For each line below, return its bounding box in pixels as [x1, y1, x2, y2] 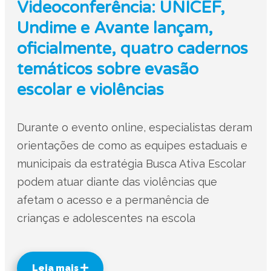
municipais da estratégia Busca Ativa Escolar [16, 157, 246, 171]
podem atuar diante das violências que [16, 175, 217, 189]
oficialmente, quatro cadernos [16, 39, 248, 59]
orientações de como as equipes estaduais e [16, 139, 247, 152]
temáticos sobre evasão [16, 59, 198, 80]
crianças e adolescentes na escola [16, 212, 195, 225]
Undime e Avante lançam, [16, 18, 213, 39]
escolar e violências [16, 80, 164, 100]
